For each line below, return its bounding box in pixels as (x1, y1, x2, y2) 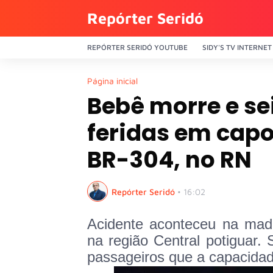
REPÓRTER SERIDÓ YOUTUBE (87, 43, 188, 52)
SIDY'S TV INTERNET (202, 43, 272, 52)
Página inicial (87, 76, 138, 86)
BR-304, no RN (87, 144, 252, 175)
